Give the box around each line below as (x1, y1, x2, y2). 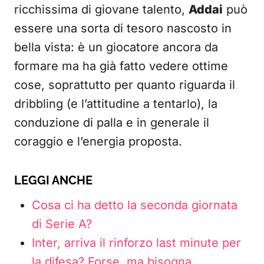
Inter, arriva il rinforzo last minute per (32, 236, 241, 250)
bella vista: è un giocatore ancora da (14, 40, 218, 54)
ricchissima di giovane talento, (14, 2, 189, 16)
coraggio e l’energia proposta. (14, 134, 182, 148)
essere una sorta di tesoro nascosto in (14, 21, 232, 35)
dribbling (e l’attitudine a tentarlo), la (14, 97, 217, 111)
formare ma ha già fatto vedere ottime (14, 59, 228, 73)
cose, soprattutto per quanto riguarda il (14, 78, 235, 92)
